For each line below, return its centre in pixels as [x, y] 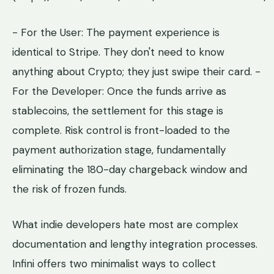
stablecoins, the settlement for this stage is [118, 110]
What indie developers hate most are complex [125, 225]
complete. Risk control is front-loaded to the [121, 130]
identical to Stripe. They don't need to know [118, 52]
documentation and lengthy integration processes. [135, 244]
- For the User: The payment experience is [116, 32]
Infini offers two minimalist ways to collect [114, 264]
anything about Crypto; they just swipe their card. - [136, 71]
